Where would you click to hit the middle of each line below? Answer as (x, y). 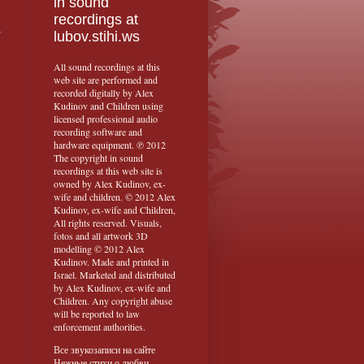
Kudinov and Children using (108, 106)
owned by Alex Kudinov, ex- (110, 184)
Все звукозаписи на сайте (104, 350)
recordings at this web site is (108, 171)
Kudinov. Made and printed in (111, 262)
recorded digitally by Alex (104, 93)
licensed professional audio (106, 119)
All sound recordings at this (107, 67)
